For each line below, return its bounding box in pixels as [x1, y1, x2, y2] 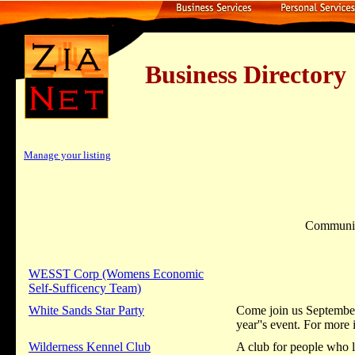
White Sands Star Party [29, 303, 144, 317]
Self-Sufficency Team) [29, 281, 141, 295]
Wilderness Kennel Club [29, 340, 151, 353]
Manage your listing [24, 149, 111, 161]
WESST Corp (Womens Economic [29, 267, 204, 281]
